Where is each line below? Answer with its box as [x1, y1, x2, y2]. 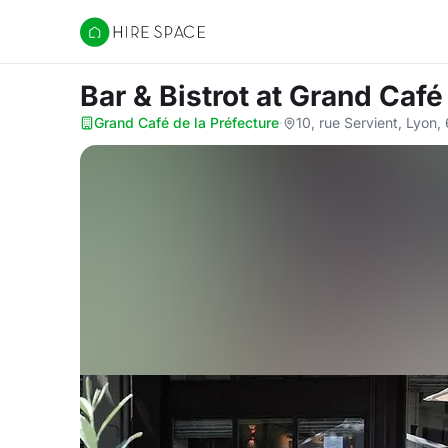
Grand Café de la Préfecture [94, 114, 279, 131]
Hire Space [79, 32, 162, 52]
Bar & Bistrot [80, 79, 256, 113]
